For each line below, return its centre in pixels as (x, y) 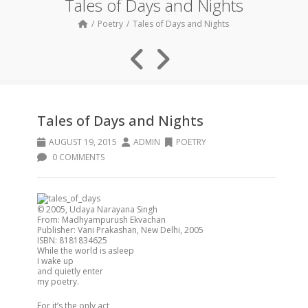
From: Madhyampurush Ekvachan (101, 220)
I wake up (55, 261)
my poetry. (58, 282)
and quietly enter (70, 271)
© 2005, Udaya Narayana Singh (97, 209)
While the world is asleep (86, 251)
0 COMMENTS (77, 157)
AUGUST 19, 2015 (83, 142)
